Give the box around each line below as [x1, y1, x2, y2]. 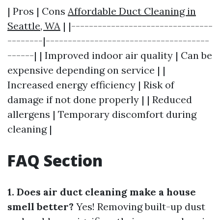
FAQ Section [7, 150, 103, 171]
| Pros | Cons [7, 5, 68, 17]
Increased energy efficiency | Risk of [7, 79, 174, 91]
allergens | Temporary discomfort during [7, 108, 196, 120]
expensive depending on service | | [7, 64, 165, 76]
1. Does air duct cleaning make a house [7, 186, 196, 198]
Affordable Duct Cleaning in [68, 5, 196, 17]
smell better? [7, 200, 74, 213]
